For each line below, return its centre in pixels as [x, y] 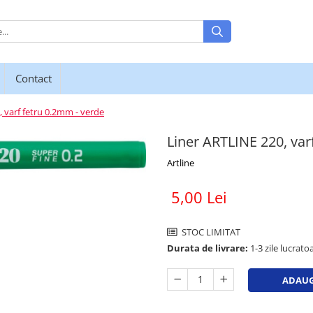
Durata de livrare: [208, 248]
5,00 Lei [199, 197]
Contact [34, 78]
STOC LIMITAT [210, 232]
